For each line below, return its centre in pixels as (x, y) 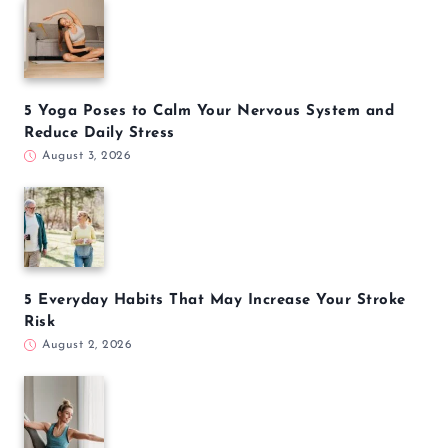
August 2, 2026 (87, 344)
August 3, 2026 (86, 155)
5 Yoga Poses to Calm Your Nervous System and (209, 111)
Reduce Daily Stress (99, 133)
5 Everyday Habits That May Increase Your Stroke (215, 300)
